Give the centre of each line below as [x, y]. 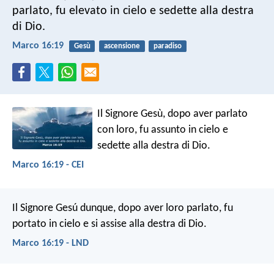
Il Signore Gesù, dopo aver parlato [173, 114]
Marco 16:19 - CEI [48, 165]
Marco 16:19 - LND [50, 244]
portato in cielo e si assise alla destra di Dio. [109, 224]
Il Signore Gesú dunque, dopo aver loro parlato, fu [123, 209]
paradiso [167, 46]
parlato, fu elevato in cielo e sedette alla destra [133, 11]
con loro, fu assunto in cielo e [163, 130]
